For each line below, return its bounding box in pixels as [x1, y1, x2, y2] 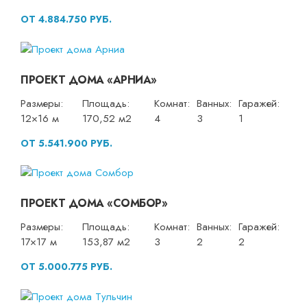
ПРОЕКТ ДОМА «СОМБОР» [21, 195, 167, 212]
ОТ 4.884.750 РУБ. [21, 12, 112, 27]
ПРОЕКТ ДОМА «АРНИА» [21, 71, 157, 88]
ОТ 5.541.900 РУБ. [21, 136, 112, 150]
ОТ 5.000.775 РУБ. [21, 260, 112, 274]
